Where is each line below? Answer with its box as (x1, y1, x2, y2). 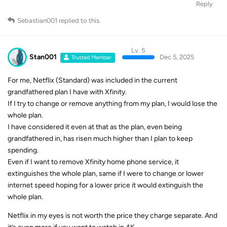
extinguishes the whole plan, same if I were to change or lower (8, 169, 204, 178)
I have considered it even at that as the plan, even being (8, 123, 182, 131)
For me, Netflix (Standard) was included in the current (8, 76, 177, 85)
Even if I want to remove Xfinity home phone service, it (8, 158, 179, 166)
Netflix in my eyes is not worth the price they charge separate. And (8, 211, 217, 220)
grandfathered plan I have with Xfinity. (8, 88, 127, 96)
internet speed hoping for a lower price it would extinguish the (8, 181, 203, 190)
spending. (8, 146, 39, 155)
